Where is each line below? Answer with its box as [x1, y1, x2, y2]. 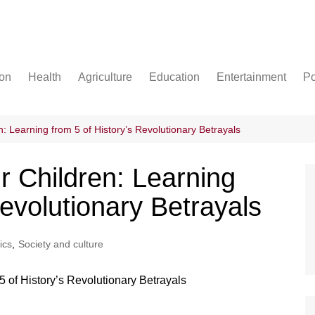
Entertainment [217, 71, 286, 84]
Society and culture [18, 238, 103, 250]
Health [28, 71, 61, 84]
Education [149, 71, 200, 84]
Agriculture [78, 71, 132, 84]
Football [220, 100, 256, 112]
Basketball [220, 123, 268, 136]
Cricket [220, 146, 253, 159]
